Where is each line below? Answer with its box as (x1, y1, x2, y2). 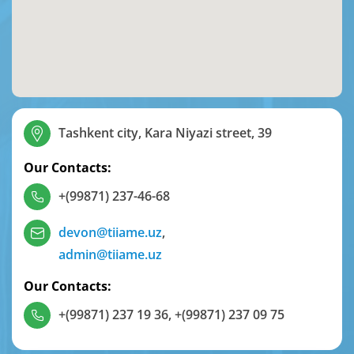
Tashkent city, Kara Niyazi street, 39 (58, 124, 272, 142)
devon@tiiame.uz (58, 224, 162, 242)
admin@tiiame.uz (58, 246, 162, 264)
